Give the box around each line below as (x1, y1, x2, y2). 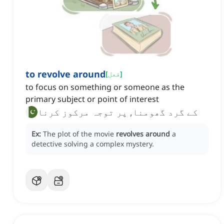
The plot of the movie (43, 129, 116, 139)
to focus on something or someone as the (25, 81, 184, 93)
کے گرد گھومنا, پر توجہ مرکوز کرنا (37, 106, 198, 118)
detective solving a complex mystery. (31, 139, 154, 149)
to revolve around (25, 68, 105, 80)
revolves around (116, 129, 170, 139)
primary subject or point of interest (25, 93, 159, 105)
